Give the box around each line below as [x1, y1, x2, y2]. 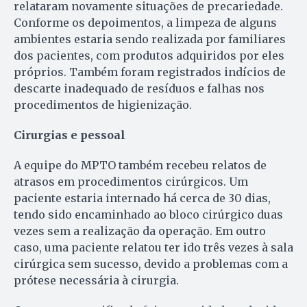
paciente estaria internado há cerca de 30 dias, [14, 191, 271, 205]
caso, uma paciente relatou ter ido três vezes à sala [14, 240, 293, 254]
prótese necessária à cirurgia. [14, 273, 179, 287]
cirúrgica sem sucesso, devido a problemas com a [14, 256, 288, 271]
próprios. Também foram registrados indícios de [14, 64, 286, 79]
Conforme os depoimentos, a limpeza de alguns [14, 15, 277, 29]
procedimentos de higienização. [14, 97, 192, 112]
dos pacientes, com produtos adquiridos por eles [14, 48, 284, 62]
